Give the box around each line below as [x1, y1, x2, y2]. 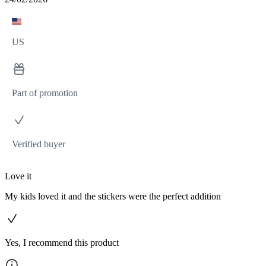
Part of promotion [12, 88, 78, 99]
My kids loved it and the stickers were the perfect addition [5, 191, 221, 202]
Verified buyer [12, 139, 65, 150]
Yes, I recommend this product [5, 237, 119, 248]
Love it [5, 171, 31, 182]
